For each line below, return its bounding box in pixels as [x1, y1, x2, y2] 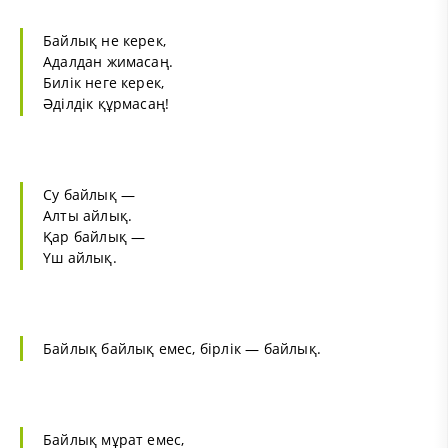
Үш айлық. [43, 248, 117, 268]
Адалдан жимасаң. [43, 52, 174, 72]
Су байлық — [43, 185, 136, 205]
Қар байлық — [43, 227, 146, 247]
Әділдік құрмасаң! [43, 94, 170, 114]
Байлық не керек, [43, 31, 167, 51]
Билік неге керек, [43, 73, 165, 93]
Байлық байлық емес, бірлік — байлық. [43, 339, 321, 359]
